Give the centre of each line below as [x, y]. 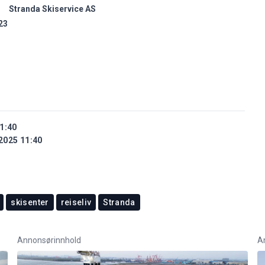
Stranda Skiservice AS [52, 9]
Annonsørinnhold [49, 240]
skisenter [30, 202]
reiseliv [76, 202]
